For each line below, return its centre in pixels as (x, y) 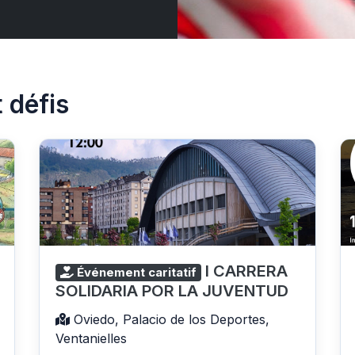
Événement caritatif (135, 273)
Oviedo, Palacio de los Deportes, (170, 320)
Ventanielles (91, 339)
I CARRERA (246, 271)
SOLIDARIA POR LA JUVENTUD (172, 291)
